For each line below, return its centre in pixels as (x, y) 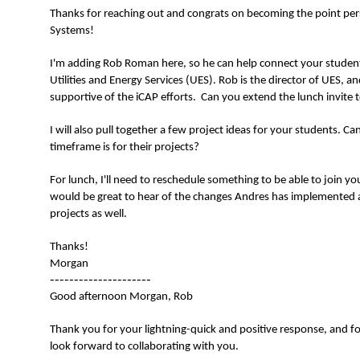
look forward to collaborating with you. (144, 347)
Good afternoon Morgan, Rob (121, 297)
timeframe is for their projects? (125, 148)
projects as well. (90, 215)
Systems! (72, 31)
